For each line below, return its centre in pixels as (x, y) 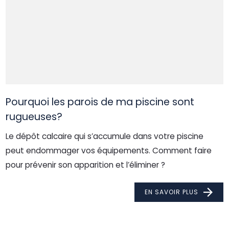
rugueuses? (34, 117)
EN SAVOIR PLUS (171, 192)
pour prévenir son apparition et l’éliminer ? (87, 165)
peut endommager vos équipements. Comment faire (109, 151)
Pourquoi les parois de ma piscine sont (100, 102)
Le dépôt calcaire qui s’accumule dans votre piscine (105, 136)
